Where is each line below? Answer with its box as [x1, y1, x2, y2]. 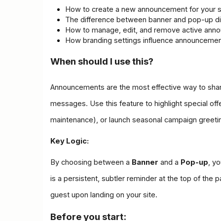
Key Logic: [50, 136, 89, 146]
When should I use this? [50, 55, 153, 67]
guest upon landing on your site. [50, 190, 157, 199]
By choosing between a [50, 157, 132, 167]
